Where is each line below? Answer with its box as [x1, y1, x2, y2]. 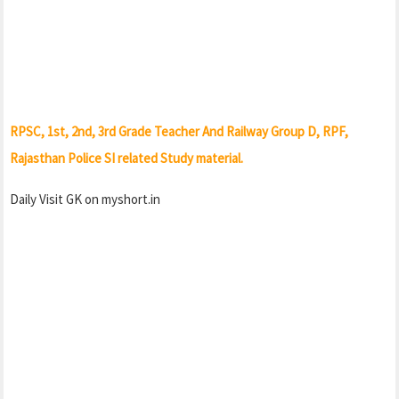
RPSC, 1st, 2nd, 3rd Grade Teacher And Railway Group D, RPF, [10, 122, 348, 140]
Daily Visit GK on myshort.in [10, 190, 160, 208]
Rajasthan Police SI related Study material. [10, 149, 243, 167]
